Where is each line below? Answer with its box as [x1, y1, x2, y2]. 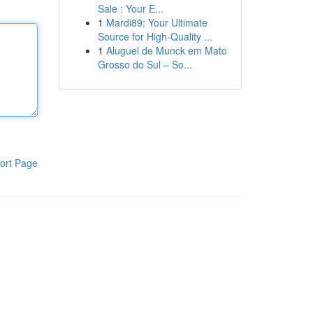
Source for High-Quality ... [97, 29, 212, 43]
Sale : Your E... [97, 1, 163, 15]
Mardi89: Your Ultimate [105, 15, 208, 29]
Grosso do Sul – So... [97, 57, 192, 71]
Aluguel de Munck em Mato [105, 43, 227, 57]
